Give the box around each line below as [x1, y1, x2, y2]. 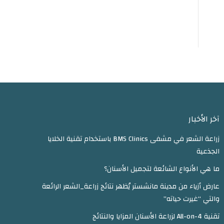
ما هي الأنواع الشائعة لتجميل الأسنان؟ [103, 162, 219, 175]
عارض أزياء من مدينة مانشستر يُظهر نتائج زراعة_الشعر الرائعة [41, 180, 219, 193]
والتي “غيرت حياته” [163, 192, 219, 205]
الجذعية [196, 145, 219, 158]
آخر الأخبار [188, 111, 219, 126]
